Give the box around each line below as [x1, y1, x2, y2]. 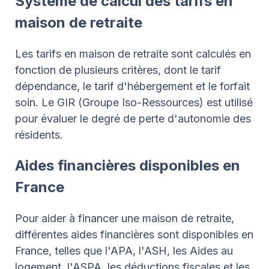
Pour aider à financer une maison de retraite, [15, 211, 234, 225]
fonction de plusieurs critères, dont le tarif [15, 63, 221, 76]
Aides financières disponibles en [15, 156, 240, 174]
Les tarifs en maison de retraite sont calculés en [15, 47, 251, 60]
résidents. [15, 128, 63, 141]
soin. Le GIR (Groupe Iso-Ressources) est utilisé [15, 95, 253, 109]
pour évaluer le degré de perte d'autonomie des [15, 112, 251, 125]
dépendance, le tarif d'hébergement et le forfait [15, 79, 250, 92]
